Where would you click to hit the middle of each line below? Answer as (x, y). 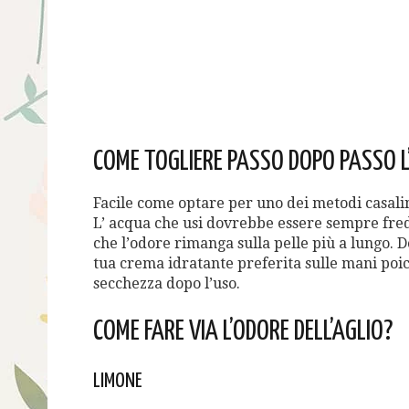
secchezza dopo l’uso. (167, 284)
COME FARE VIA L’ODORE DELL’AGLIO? (243, 332)
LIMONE (118, 382)
